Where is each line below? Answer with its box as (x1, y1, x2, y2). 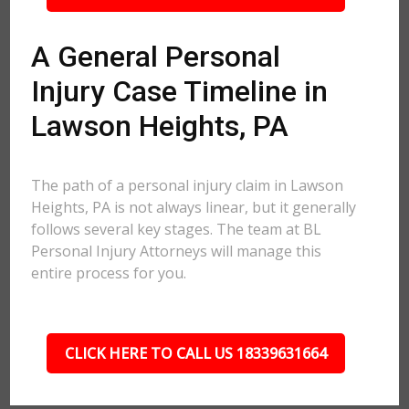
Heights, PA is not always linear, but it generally (31, 197, 357, 217)
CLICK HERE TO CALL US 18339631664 (64, 343, 327, 363)
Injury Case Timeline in (31, 74, 329, 109)
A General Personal (31, 39, 281, 74)
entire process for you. (31, 263, 187, 283)
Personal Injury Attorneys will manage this (31, 241, 322, 261)
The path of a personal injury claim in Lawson (31, 175, 344, 195)
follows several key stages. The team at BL (31, 219, 322, 239)
